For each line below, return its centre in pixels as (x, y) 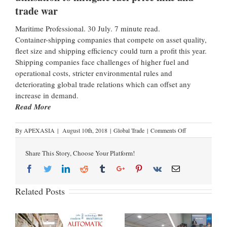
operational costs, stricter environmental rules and (94, 73)
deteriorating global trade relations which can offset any (103, 84)
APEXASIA (39, 130)
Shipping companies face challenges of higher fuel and (102, 62)
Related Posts (40, 191)
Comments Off (168, 130)
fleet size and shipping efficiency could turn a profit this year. (111, 50)
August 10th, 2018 (85, 130)
